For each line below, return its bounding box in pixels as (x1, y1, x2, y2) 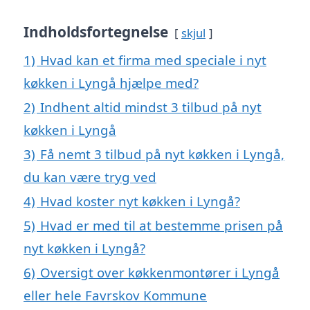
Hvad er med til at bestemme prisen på (40, 217, 283, 235)
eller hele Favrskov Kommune (24, 286, 207, 304)
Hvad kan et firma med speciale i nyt (40, 51, 266, 69)
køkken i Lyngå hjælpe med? (24, 74, 199, 92)
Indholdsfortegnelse (24, 22, 168, 42)
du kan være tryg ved (24, 168, 156, 186)
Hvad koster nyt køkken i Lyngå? (40, 192, 240, 210)
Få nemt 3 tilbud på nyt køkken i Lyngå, (40, 145, 284, 163)
